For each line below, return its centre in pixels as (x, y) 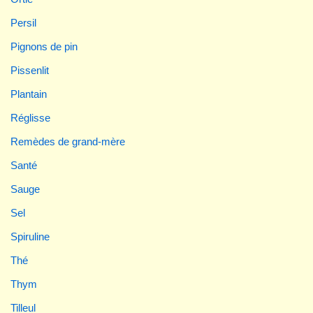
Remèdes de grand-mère (68, 141)
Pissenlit (30, 70)
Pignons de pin (44, 46)
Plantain (29, 94)
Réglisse (30, 117)
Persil (23, 22)
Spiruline (30, 236)
